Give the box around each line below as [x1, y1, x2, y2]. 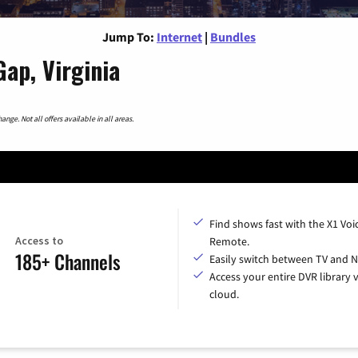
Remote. [209, 233, 249, 249]
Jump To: [102, 28, 154, 45]
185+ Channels [14, 247, 121, 276]
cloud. [209, 286, 239, 301]
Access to [14, 233, 63, 249]
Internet [157, 28, 202, 45]
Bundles [210, 28, 256, 45]
